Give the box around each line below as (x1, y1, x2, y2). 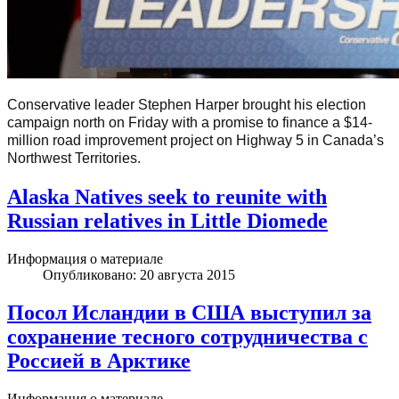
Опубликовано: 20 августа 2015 (43, 266, 235, 282)
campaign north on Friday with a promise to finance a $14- (7, 115, 372, 131)
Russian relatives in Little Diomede (7, 208, 328, 232)
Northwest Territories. (7, 151, 141, 167)
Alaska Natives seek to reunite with (7, 184, 327, 208)
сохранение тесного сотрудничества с (7, 324, 368, 348)
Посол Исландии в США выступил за (7, 300, 371, 324)
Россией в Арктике (7, 348, 191, 372)
